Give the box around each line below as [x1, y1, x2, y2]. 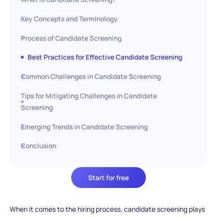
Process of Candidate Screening [21, 33, 122, 43]
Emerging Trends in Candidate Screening [21, 122, 148, 131]
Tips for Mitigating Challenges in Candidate [21, 91, 157, 100]
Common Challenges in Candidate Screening [21, 72, 161, 81]
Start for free [88, 172, 129, 182]
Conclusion [21, 141, 57, 151]
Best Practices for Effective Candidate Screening [28, 52, 183, 62]
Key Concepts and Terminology [21, 14, 118, 23]
